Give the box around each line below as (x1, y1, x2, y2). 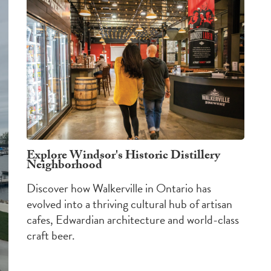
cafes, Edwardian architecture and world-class (27, 211, 239, 229)
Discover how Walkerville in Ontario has (27, 179, 211, 198)
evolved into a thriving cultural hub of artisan (27, 195, 232, 214)
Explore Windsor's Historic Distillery (27, 146, 220, 168)
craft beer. (27, 226, 75, 245)
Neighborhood (27, 156, 102, 177)
